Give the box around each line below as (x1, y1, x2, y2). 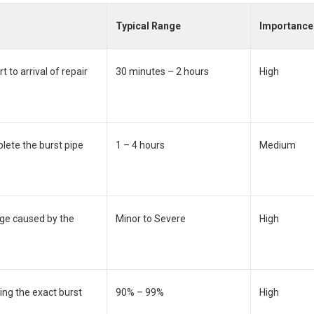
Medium (259, 139, 296, 151)
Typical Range (116, 20, 181, 32)
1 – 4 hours (116, 139, 165, 151)
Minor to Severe (116, 213, 186, 224)
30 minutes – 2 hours (116, 66, 209, 77)
